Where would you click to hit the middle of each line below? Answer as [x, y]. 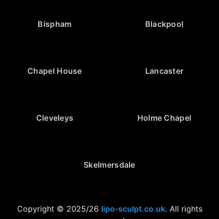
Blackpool [164, 24]
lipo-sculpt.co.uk [133, 208]
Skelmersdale [109, 164]
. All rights [184, 208]
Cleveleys [55, 118]
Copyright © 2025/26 [59, 208]
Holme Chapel [164, 118]
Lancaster [164, 71]
